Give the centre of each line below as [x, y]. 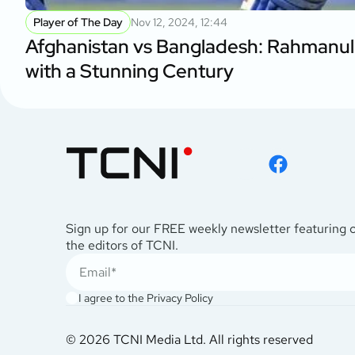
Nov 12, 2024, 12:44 [179, 22]
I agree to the [113, 298]
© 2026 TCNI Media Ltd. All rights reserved [189, 339]
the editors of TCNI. [122, 245]
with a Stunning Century [130, 71]
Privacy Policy [180, 298]
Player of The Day [78, 22]
